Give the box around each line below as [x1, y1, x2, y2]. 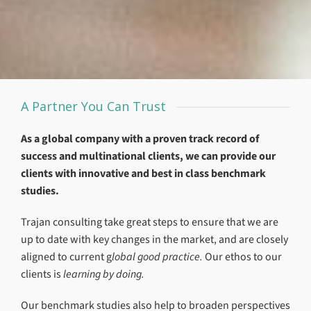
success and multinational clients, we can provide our [21, 149, 276, 163]
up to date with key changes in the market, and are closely [21, 232, 288, 246]
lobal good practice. [112, 249, 203, 264]
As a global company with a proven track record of [21, 131, 259, 146]
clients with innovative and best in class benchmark [21, 166, 266, 180]
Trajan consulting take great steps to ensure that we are [21, 215, 278, 229]
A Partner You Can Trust [21, 98, 166, 115]
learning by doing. [63, 267, 144, 281]
